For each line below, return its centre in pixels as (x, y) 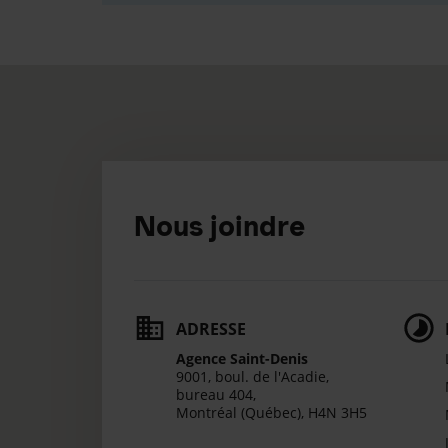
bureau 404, (216, 394)
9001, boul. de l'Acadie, (252, 376)
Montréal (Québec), (242, 412)
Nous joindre (219, 226)
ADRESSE (211, 329)
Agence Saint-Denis (242, 358)
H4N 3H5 (337, 412)
